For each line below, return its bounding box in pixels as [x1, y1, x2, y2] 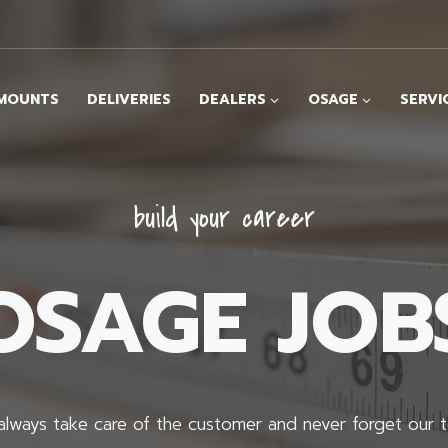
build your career [133, 198, 315, 238]
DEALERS [198, 88, 266, 110]
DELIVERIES [86, 88, 171, 110]
